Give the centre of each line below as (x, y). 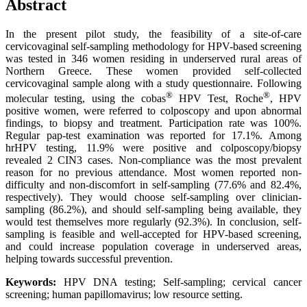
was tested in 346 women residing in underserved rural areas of (153, 58)
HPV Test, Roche (218, 99)
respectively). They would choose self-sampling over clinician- (153, 197)
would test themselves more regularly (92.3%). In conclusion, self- (153, 222)
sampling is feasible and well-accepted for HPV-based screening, (153, 234)
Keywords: (35, 282)
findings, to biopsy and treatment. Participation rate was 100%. (153, 123)
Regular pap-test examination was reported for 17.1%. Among (153, 136)
